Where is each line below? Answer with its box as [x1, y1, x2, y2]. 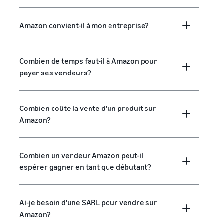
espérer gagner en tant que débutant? [19, 162, 151, 172]
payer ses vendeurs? [19, 68, 91, 77]
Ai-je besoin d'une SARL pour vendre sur [19, 198, 157, 207]
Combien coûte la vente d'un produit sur [19, 103, 156, 113]
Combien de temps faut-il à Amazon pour [19, 56, 157, 66]
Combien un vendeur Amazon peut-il [19, 150, 143, 160]
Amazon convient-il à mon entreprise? [19, 20, 149, 30]
